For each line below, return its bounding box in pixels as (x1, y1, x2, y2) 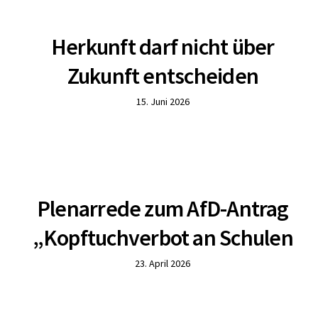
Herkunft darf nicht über (51, 33, 275, 61)
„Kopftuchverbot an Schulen (32, 224, 293, 252)
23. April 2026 (135, 257, 191, 270)
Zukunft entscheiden (67, 62, 258, 90)
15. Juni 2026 (136, 95, 190, 108)
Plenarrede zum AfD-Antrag (36, 194, 289, 223)
